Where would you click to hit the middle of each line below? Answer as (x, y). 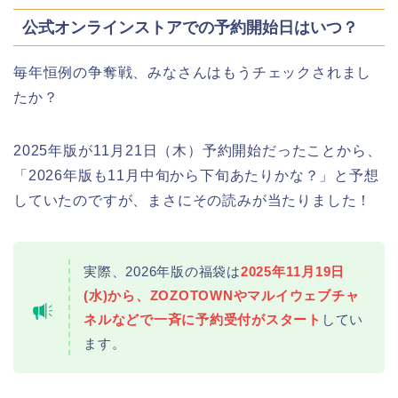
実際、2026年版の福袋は (162, 272)
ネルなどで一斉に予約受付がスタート (203, 320)
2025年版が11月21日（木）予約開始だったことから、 (198, 151)
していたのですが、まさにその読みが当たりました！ (193, 201)
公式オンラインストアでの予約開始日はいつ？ (190, 28)
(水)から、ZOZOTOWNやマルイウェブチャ (222, 296)
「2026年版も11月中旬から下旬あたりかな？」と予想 (196, 176)
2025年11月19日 (293, 272)
